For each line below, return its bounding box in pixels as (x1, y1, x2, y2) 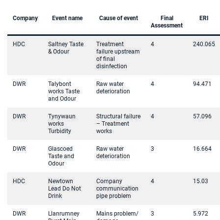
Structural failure (96, 113, 140, 120)
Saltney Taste (48, 41, 83, 48)
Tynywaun (48, 113, 76, 120)
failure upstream (96, 48, 140, 55)
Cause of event (99, 15, 138, 22)
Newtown (48, 178, 73, 185)
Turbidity (48, 128, 71, 135)
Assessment (151, 22, 183, 29)
